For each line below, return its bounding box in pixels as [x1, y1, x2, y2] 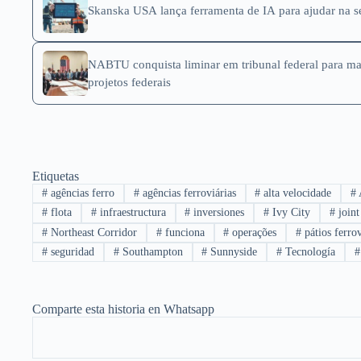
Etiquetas [32, 168, 79, 183]
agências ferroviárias [139, 186, 236, 199]
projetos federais [88, 74, 171, 89]
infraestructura [96, 206, 166, 219]
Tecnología [282, 246, 336, 259]
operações [229, 226, 277, 239]
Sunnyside [207, 246, 258, 259]
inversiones [190, 206, 245, 219]
